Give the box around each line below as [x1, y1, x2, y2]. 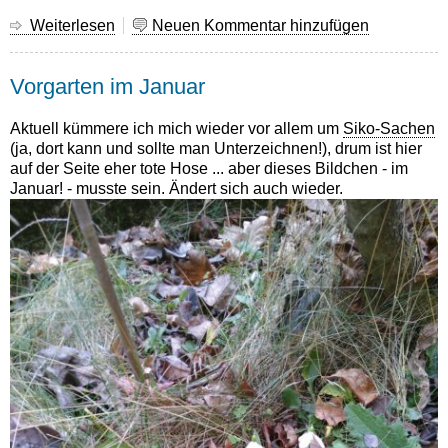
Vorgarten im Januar [10, 73, 205, 99]
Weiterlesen [30, 16, 115, 34]
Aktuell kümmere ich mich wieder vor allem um [10, 120, 343, 138]
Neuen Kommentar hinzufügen [152, 16, 369, 34]
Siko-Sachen [343, 120, 435, 138]
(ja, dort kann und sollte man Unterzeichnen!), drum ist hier [10, 140, 422, 158]
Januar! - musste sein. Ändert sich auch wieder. [10, 180, 343, 198]
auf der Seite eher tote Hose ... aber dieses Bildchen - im [10, 160, 408, 178]
